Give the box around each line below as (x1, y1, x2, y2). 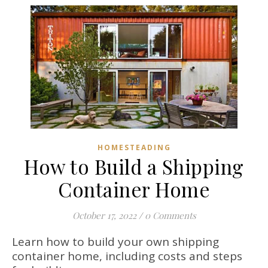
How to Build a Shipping (24, 153, 244, 180)
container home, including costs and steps (12, 248, 242, 264)
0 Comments (144, 209, 196, 222)
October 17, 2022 (72, 209, 136, 222)
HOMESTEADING (97, 142, 171, 153)
